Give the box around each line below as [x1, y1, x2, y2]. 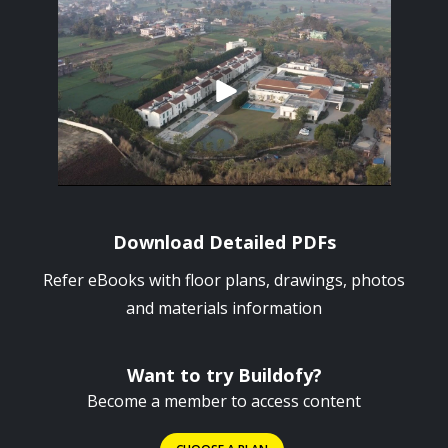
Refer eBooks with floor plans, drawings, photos [43, 269, 405, 291]
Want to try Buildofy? [126, 363, 322, 387]
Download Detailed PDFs [112, 230, 336, 254]
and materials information [126, 297, 322, 319]
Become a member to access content [87, 390, 361, 412]
